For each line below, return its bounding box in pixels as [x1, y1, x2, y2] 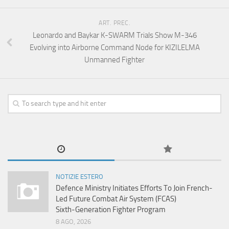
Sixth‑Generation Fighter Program [56, 205, 166, 215]
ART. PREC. [99, 19, 130, 27]
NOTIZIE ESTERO [56, 173, 103, 181]
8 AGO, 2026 [56, 218, 91, 226]
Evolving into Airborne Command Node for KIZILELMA [29, 43, 200, 53]
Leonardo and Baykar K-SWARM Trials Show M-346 [32, 31, 197, 40]
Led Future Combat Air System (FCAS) [56, 194, 176, 204]
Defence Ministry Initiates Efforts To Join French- [56, 184, 213, 193]
